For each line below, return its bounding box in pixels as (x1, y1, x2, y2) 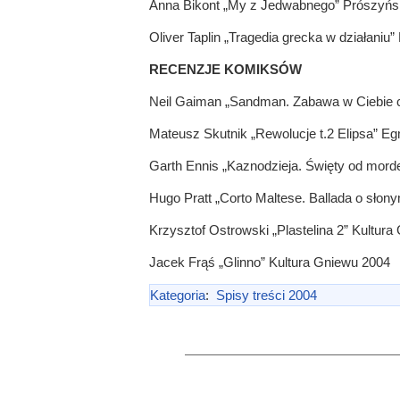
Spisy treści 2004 (215, 287, 317, 304)
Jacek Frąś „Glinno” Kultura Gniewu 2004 (148, 254, 390, 271)
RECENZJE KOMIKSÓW (148, 62, 302, 78)
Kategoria (149, 287, 205, 304)
